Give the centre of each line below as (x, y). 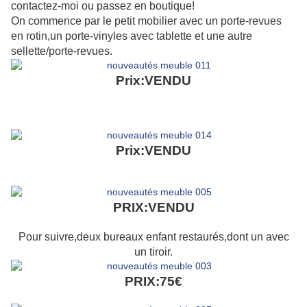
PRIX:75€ (153, 282)
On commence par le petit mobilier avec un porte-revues (146, 21)
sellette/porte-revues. (62, 51)
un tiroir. (153, 252)
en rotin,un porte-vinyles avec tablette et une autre (132, 36)
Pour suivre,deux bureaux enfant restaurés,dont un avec (153, 237)
